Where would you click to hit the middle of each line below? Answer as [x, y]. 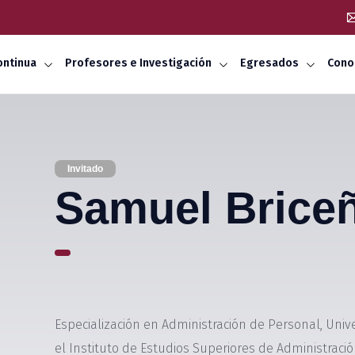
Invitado [85, 169]
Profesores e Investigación [138, 63]
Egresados [269, 63]
